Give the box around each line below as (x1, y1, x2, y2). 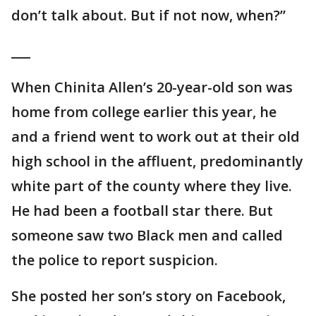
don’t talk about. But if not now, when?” (11, 6, 286, 25)
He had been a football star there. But (11, 201, 273, 221)
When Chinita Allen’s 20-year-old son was (11, 78, 293, 97)
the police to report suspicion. (11, 250, 218, 270)
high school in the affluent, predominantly (11, 152, 303, 171)
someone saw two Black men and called (11, 226, 283, 245)
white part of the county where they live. (11, 176, 292, 196)
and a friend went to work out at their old (11, 127, 300, 147)
